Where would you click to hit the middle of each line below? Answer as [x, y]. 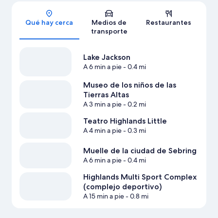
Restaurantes [169, 23]
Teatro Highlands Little [125, 121]
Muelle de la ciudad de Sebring [140, 151]
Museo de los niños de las [129, 85]
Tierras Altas [106, 95]
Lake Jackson [107, 57]
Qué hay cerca [49, 23]
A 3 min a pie [102, 104]
